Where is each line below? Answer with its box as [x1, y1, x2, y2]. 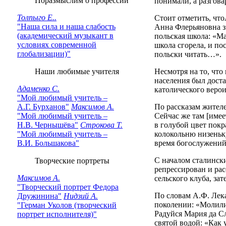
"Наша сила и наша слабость [17, 22, 116, 31]
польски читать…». [154, 50, 221, 59]
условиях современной [17, 40, 96, 49]
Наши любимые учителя [25, 67, 119, 76]
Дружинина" [17, 192, 62, 200]
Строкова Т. [80, 121, 123, 129]
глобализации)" [17, 49, 71, 58]
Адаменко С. [17, 84, 60, 93]
